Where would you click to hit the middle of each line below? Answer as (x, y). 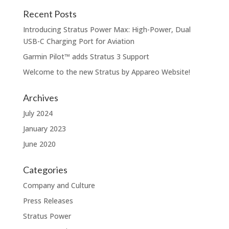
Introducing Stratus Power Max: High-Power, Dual (107, 30)
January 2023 (44, 129)
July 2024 (38, 113)
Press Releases (48, 201)
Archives (40, 98)
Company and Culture (59, 186)
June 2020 (39, 144)
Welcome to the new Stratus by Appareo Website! (106, 72)
